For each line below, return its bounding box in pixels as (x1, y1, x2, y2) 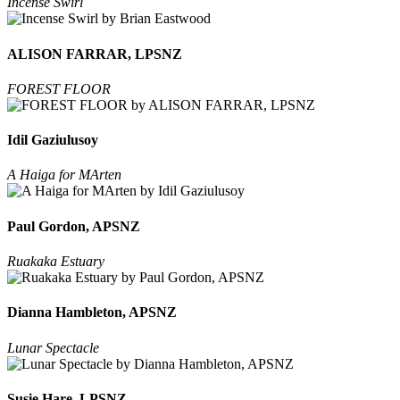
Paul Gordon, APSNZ (7, 218, 140, 234)
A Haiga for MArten (7, 167, 121, 183)
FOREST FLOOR (7, 80, 111, 96)
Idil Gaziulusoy (7, 132, 98, 148)
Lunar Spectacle (7, 339, 99, 355)
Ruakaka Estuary (7, 253, 104, 269)
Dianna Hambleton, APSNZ (7, 304, 177, 321)
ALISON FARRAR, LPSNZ (7, 46, 182, 62)
